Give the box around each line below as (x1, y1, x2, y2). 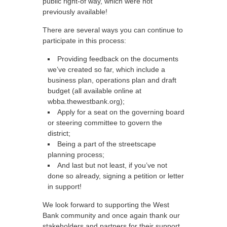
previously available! (43, 8, 107, 16)
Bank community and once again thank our (43, 211, 180, 219)
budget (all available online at (48, 87, 141, 95)
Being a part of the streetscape (57, 140, 156, 148)
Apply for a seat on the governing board (57, 108, 184, 116)
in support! (48, 182, 82, 191)
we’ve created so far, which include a (48, 65, 165, 73)
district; (48, 129, 70, 137)
